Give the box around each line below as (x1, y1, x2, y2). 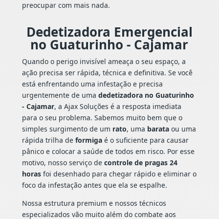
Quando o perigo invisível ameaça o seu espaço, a (22, 57, 186, 66)
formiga (75, 135, 102, 145)
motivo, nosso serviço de (22, 158, 104, 168)
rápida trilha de (22, 135, 75, 145)
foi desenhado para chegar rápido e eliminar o (41, 169, 197, 179)
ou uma (169, 124, 196, 134)
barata (147, 124, 169, 134)
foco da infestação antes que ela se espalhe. (22, 180, 167, 190)
